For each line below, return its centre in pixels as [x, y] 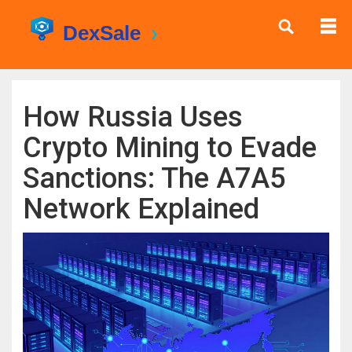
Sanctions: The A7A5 [154, 178]
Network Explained [141, 209]
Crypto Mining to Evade [170, 148]
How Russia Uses [133, 117]
